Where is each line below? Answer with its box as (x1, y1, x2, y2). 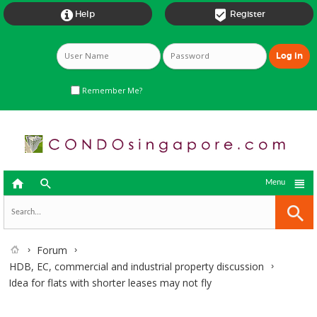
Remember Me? (80, 85, 142, 96)
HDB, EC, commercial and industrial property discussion (9, 260, 264, 273)
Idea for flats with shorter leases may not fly (8, 276, 212, 289)
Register (229, 8, 265, 19)
